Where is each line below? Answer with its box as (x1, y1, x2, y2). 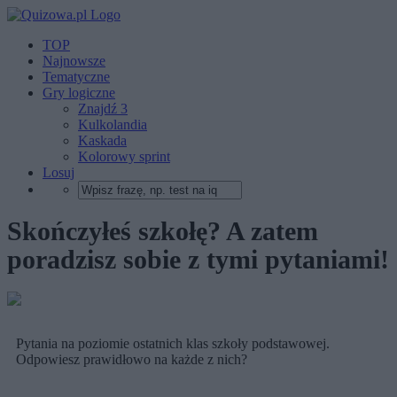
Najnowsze (43, 53, 105, 68)
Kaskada (78, 133, 127, 148)
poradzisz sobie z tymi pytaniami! (7, 245, 389, 275)
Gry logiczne (43, 85, 115, 100)
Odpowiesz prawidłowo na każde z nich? (16, 352, 247, 368)
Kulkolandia (78, 117, 147, 132)
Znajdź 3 (78, 101, 128, 116)
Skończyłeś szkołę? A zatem (7, 216, 318, 246)
